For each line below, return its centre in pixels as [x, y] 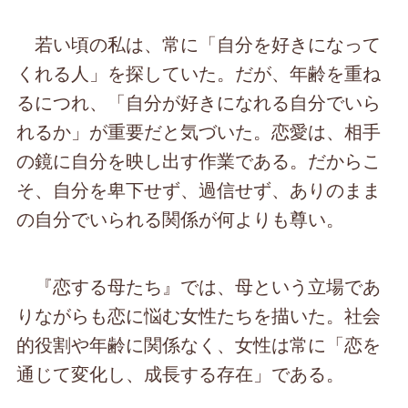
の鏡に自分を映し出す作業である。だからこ [199, 160]
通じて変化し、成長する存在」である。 [181, 373]
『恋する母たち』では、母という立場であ [199, 286]
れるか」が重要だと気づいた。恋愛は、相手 [199, 131]
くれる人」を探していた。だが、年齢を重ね [199, 73]
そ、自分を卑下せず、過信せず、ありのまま [199, 189]
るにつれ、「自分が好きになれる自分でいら [199, 102]
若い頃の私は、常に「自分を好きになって [199, 44]
